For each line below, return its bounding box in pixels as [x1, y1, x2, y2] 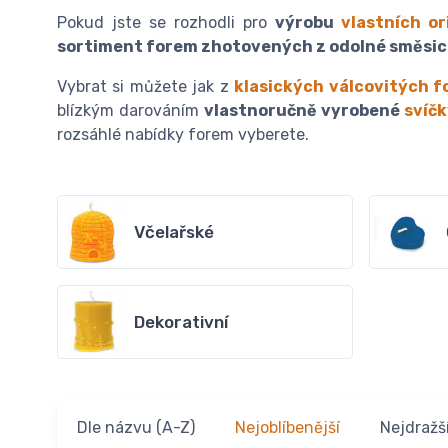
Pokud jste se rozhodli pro [57, 13, 276, 33]
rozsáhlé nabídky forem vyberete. [57, 125, 309, 145]
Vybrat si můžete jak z [57, 77, 235, 97]
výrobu [275, 13, 335, 33]
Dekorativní [134, 312, 228, 333]
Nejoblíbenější [235, 418, 340, 438]
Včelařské [134, 222, 214, 243]
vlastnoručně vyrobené [204, 101, 405, 121]
